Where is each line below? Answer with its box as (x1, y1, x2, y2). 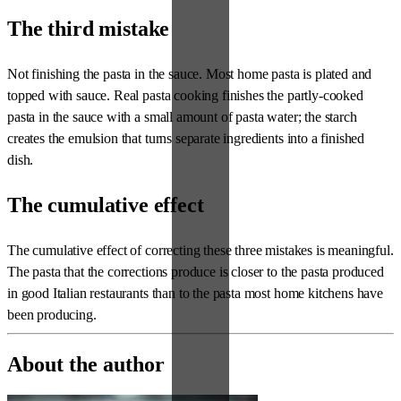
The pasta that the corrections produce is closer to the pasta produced (7, 264, 384, 280)
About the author (7, 353, 165, 376)
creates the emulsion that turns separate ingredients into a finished (7, 131, 365, 147)
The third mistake (7, 17, 170, 41)
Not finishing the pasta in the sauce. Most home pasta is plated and (7, 66, 372, 82)
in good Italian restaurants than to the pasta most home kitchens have (7, 286, 383, 302)
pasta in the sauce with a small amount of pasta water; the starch (7, 109, 357, 125)
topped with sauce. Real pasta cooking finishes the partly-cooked (7, 88, 363, 104)
